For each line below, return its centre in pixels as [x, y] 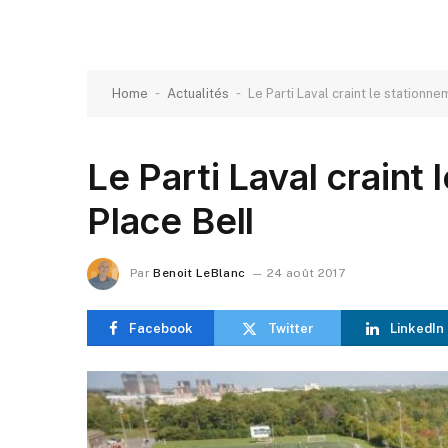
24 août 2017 [306, 273]
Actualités [198, 93]
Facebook [160, 328]
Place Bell [171, 221]
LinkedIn [416, 328]
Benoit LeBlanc [199, 273]
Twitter [290, 328]
